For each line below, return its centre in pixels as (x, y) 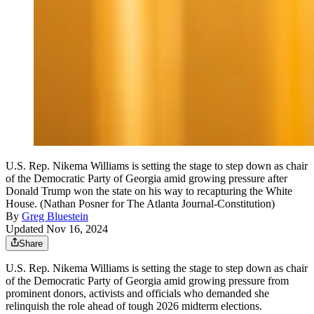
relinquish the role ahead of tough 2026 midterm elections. (134, 306)
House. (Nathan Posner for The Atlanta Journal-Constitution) (140, 203)
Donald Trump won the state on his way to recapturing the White (149, 191)
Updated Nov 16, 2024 (57, 228)
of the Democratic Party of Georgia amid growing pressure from (147, 280)
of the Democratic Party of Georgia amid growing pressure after (146, 178)
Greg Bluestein (55, 216)
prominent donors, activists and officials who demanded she (137, 293)
